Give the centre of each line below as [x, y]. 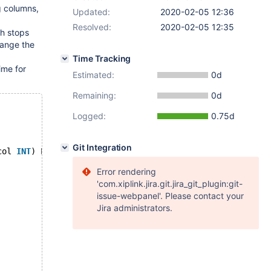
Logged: [89, 116]
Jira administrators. [135, 208]
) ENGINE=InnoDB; [70, 151]
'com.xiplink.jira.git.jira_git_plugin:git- [170, 184]
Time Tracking [102, 58]
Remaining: [94, 95]
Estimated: [93, 75]
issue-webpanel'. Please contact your [170, 196]
